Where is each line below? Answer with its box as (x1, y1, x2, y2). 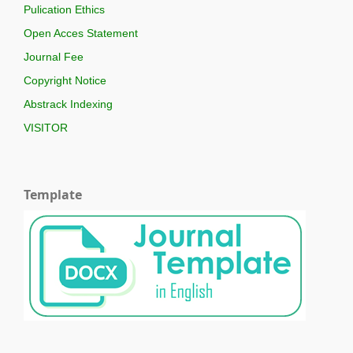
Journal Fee (24, 50, 84, 64)
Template (24, 185, 82, 203)
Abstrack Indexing (24, 97, 113, 110)
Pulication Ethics (24, 3, 105, 17)
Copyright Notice (24, 74, 106, 87)
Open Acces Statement (24, 27, 138, 40)
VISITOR (24, 121, 68, 134)
